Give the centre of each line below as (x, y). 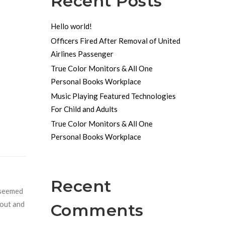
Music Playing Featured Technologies (113, 96)
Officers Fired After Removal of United (115, 41)
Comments (97, 210)
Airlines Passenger (82, 54)
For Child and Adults (84, 109)
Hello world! (71, 26)
